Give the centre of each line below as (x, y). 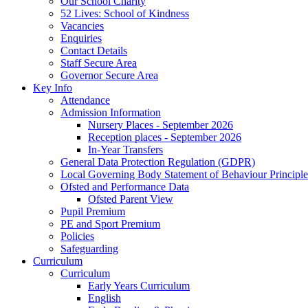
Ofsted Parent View (131, 199)
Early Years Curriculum (139, 286)
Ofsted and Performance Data (125, 187)
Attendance (85, 100)
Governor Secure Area (109, 76)
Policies (77, 236)
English (104, 298)
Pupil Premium (93, 212)
